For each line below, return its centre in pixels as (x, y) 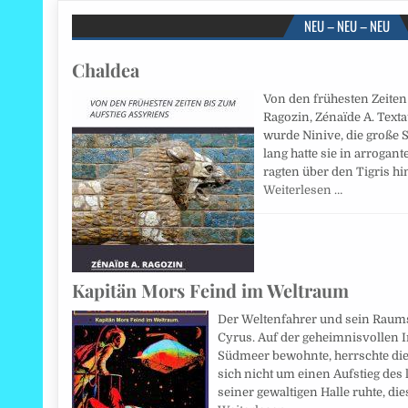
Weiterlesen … (303, 190)
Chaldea (106, 70)
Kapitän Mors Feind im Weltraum (211, 291)
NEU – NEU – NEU (347, 26)
